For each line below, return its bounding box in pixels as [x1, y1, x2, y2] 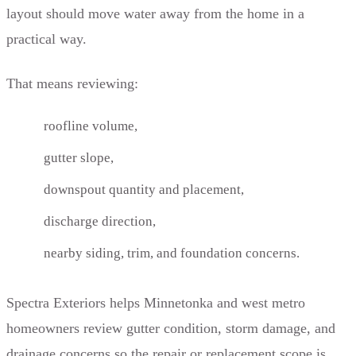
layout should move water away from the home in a [6, 5, 304, 21]
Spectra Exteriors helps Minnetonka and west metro [6, 294, 305, 311]
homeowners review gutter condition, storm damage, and [6, 319, 335, 336]
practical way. [6, 30, 87, 47]
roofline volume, [44, 118, 138, 133]
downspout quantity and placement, [44, 181, 245, 197]
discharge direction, [44, 213, 157, 229]
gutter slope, [44, 149, 114, 165]
